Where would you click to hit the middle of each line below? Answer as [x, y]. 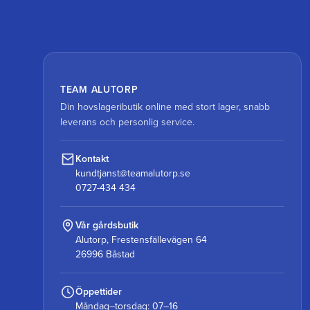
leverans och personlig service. [127, 122]
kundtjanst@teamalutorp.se [133, 173]
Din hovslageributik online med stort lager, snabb [165, 107]
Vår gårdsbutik [107, 225]
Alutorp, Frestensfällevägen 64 [141, 239]
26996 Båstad [105, 254]
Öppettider [99, 291]
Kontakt [92, 158]
